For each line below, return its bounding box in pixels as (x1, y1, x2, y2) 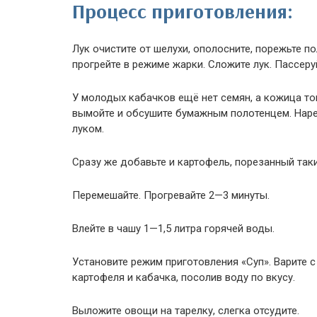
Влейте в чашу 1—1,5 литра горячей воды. (72, 222, 275, 235)
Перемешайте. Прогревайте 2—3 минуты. (72, 189, 270, 202)
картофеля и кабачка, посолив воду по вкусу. (72, 271, 295, 284)
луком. (72, 122, 104, 135)
